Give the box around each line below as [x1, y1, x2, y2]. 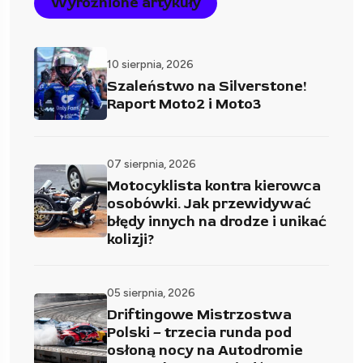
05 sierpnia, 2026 [107, 285, 195, 300]
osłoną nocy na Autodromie [107, 340, 303, 360]
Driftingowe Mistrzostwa [107, 305, 292, 324]
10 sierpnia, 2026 [107, 57, 194, 71]
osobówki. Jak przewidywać [107, 194, 311, 213]
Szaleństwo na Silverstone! [107, 76, 307, 96]
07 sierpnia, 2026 [107, 156, 196, 171]
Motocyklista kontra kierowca [107, 176, 321, 195]
